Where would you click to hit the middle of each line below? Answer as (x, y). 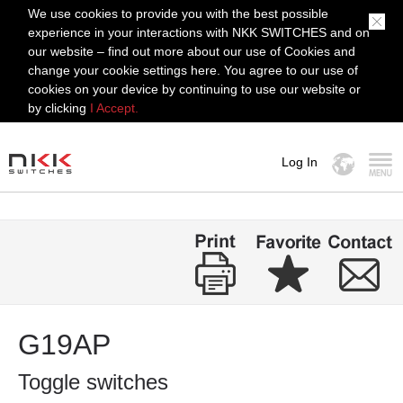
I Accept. (115, 108)
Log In (300, 162)
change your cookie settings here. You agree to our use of (193, 70)
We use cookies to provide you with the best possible (179, 13)
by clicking (59, 108)
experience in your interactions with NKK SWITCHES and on (199, 32)
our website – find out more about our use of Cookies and (192, 51)
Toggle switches (93, 382)
